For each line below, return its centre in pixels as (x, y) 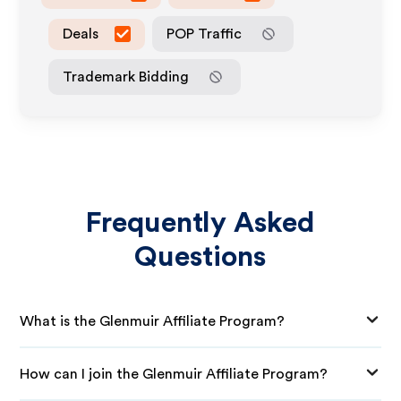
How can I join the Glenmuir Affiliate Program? (174, 374)
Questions (200, 257)
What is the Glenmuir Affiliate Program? (153, 321)
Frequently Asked (200, 223)
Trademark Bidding (126, 77)
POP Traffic (205, 34)
